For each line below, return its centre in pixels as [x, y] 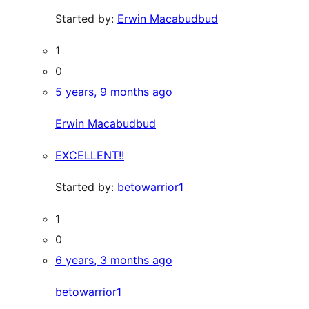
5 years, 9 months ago [114, 91]
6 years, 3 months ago [114, 260]
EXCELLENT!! [90, 155]
